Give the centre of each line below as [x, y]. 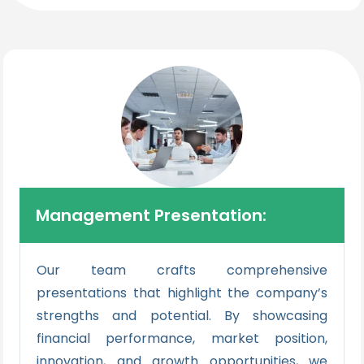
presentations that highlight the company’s [182, 292]
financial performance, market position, [182, 338]
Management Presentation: [151, 215]
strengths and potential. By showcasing [182, 315]
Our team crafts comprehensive [182, 270]
